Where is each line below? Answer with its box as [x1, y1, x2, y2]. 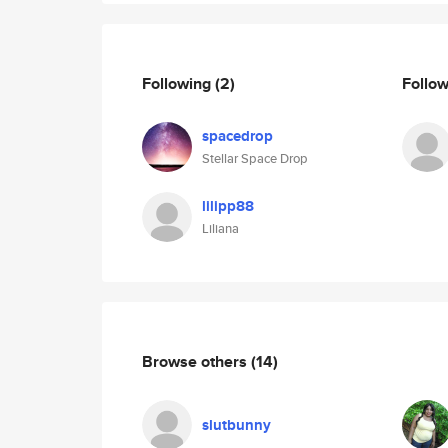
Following [142, 71, 215, 95]
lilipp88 [202, 195, 254, 217]
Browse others [142, 349, 251, 373]
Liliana [202, 219, 239, 238]
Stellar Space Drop [202, 149, 308, 168]
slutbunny [202, 414, 271, 436]
